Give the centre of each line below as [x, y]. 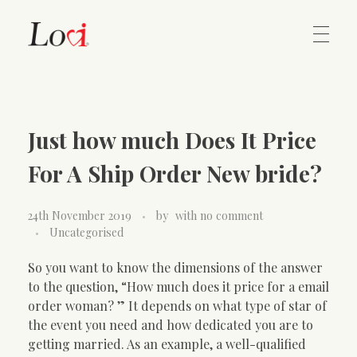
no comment [231, 215]
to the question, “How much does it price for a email [178, 286]
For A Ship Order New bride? [175, 173]
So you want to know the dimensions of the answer [175, 267]
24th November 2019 [80, 215]
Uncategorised [86, 232]
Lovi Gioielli [49, 107]
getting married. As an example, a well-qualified [167, 343]
